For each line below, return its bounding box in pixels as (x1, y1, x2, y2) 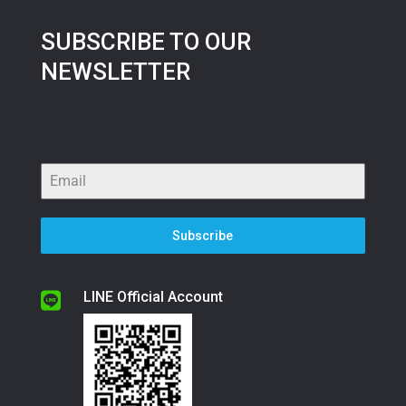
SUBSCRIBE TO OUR (40, 27, 251, 55)
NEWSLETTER (40, 57, 190, 85)
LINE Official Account (82, 287, 223, 305)
